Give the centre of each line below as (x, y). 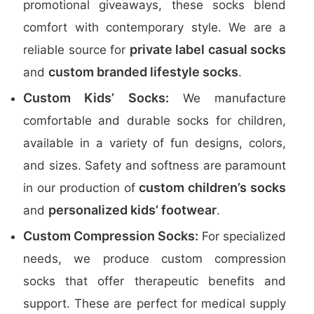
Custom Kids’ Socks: (96, 98)
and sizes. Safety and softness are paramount (155, 165)
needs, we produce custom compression (155, 259)
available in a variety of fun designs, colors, (155, 143)
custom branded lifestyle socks (143, 72)
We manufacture (227, 98)
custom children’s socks (213, 187)
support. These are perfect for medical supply (155, 303)
